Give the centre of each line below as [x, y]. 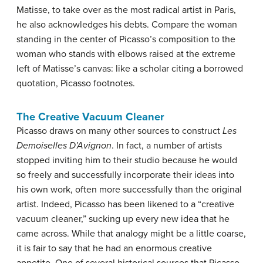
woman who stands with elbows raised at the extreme [126, 54]
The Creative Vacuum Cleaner [90, 117]
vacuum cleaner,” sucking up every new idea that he [123, 219]
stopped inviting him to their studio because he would [127, 161]
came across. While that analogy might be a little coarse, [131, 234]
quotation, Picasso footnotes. [76, 84]
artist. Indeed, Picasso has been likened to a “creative [125, 205]
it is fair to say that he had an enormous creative [114, 249]
